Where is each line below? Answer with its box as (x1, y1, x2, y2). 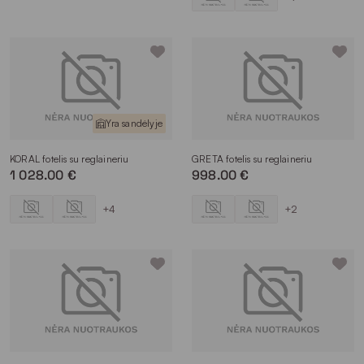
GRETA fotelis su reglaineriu (192, 153, 313, 165)
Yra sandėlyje (106, 117, 162, 129)
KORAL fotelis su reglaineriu (10, 153, 129, 165)
